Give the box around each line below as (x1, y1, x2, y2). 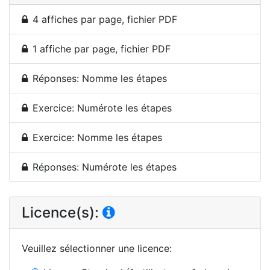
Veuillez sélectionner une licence (22, 242, 169, 254)
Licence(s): (22, 203, 102, 221)
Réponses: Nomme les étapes (33, 72, 167, 84)
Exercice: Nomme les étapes (33, 131, 162, 143)
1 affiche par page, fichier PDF (33, 42, 171, 55)
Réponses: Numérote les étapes (33, 160, 177, 173)
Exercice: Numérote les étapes (33, 101, 172, 114)
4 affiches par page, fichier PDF (33, 13, 177, 25)
